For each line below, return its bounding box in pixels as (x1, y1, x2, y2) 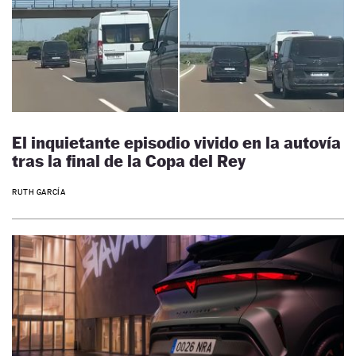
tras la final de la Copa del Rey (12, 151, 246, 172)
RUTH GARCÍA (12, 187, 66, 196)
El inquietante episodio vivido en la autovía (12, 133, 341, 153)
